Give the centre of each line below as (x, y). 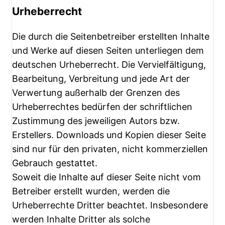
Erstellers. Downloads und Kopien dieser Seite (109, 135)
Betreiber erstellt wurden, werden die (91, 191)
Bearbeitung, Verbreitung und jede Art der (101, 79)
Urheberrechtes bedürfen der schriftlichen (102, 107)
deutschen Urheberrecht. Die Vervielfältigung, (109, 65)
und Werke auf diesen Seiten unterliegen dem (108, 51)
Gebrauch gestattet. (55, 163)
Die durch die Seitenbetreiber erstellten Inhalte (111, 37)
